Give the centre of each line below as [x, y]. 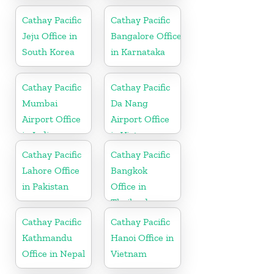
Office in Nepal [54, 253]
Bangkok [129, 170]
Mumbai [40, 103]
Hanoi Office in [143, 237]
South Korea [48, 51]
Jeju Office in [50, 35]
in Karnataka [138, 51]
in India [38, 135]
